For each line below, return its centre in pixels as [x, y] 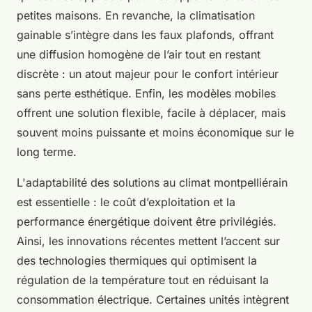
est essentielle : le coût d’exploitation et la [126, 202]
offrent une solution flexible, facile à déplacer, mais [151, 113]
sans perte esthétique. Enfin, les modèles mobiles [146, 94]
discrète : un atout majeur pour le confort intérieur [148, 74]
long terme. [47, 152]
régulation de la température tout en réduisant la [143, 280]
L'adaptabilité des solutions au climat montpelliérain [152, 183]
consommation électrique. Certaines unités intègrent [153, 300]
